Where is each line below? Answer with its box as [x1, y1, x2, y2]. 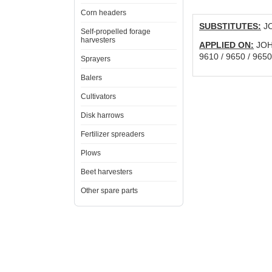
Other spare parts [81, 186, 138, 195]
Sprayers [81, 55, 110, 63]
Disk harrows [81, 111, 124, 120]
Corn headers [81, 8, 126, 17]
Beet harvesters [81, 168, 132, 176]
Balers [81, 73, 102, 82]
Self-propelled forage [81, 27, 151, 36]
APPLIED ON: [199, 40, 254, 50]
